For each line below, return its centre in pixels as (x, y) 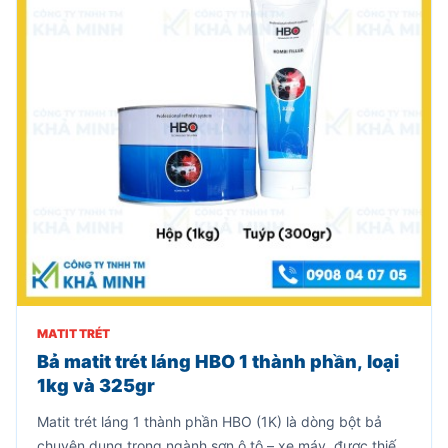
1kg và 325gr (96, 386)
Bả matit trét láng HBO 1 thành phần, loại (218, 362)
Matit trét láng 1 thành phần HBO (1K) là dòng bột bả (209, 422)
